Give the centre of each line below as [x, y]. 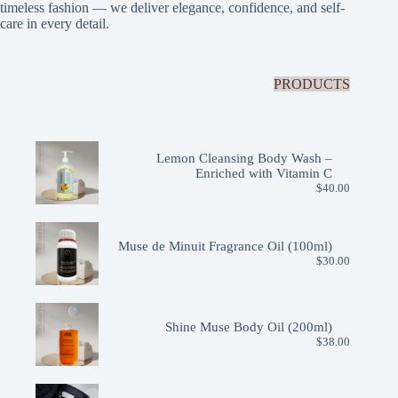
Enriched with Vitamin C [264, 173]
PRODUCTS [312, 84]
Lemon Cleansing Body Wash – [245, 158]
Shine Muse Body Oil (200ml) [249, 326]
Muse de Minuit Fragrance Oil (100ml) [226, 246]
